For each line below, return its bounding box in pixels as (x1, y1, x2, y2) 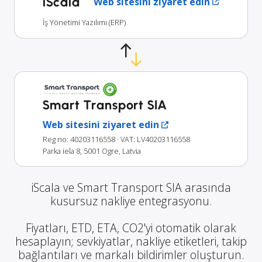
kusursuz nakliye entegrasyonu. (50, 193, 212, 209)
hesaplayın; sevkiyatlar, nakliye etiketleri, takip (15, 233, 247, 250)
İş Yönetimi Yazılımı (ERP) (43, 16, 126, 27)
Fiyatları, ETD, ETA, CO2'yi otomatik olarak (26, 220, 236, 236)
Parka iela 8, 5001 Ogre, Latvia (43, 146, 141, 157)
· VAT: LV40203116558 (117, 134, 190, 145)
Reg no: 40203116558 (43, 134, 115, 145)
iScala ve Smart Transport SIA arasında (31, 180, 231, 196)
